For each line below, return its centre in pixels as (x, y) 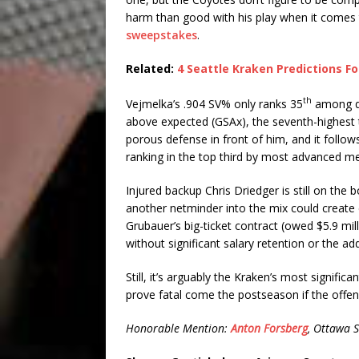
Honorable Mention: (178, 328)
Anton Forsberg (269, 328)
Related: (151, 69)
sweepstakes (161, 35)
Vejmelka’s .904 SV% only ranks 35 (214, 103)
